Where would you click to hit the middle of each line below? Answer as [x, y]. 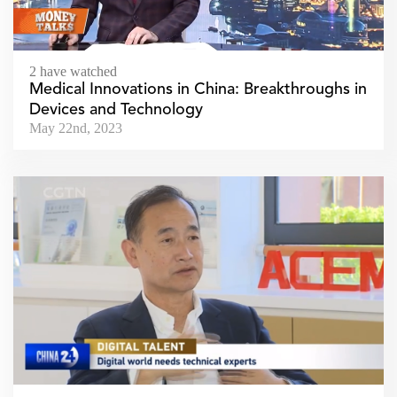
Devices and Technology [116, 109]
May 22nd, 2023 [76, 128]
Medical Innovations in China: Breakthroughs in [198, 89]
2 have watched [73, 71]
